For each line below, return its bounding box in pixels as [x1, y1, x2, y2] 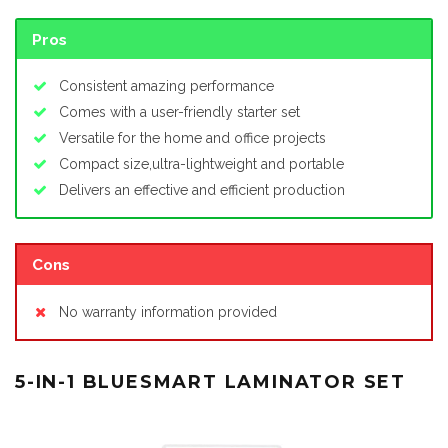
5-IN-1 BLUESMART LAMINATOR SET [15, 370, 406, 393]
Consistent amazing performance [59, 78, 274, 95]
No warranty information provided [59, 303, 277, 320]
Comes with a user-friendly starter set [59, 104, 300, 121]
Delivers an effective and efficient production [59, 182, 345, 199]
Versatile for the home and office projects [59, 130, 326, 147]
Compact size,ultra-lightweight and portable [59, 156, 344, 173]
